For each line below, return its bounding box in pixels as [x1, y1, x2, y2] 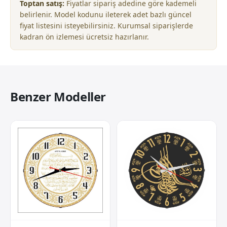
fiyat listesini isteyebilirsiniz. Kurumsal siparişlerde [20, 21, 193, 30]
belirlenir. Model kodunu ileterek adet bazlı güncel [20, 10, 192, 19]
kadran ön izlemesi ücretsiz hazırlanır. [20, 32, 149, 42]
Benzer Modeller [10, 88, 106, 105]
